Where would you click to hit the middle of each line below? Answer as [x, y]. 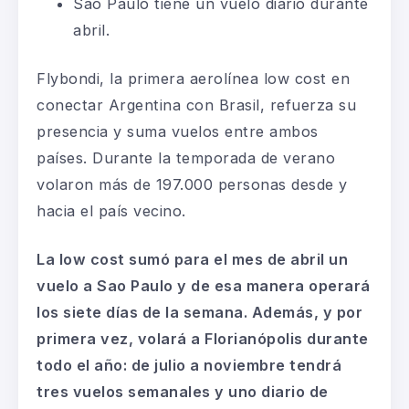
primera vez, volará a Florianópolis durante [203, 338]
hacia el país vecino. [111, 210]
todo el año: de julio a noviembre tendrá [189, 365]
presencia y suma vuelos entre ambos [178, 131]
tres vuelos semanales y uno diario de [183, 391]
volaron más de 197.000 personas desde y [192, 184]
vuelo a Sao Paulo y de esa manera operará [204, 285]
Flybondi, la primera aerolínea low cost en [193, 78]
